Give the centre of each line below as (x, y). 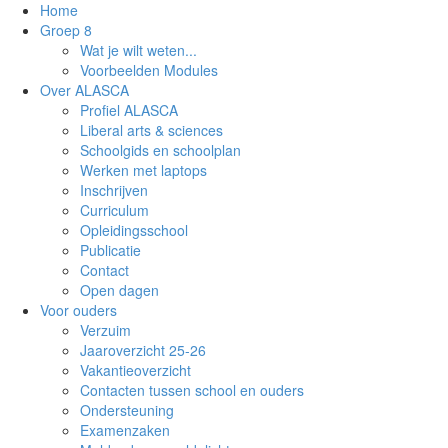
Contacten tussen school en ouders (192, 390)
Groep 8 (66, 30)
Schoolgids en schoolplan (160, 150)
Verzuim (105, 330)
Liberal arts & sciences (151, 130)
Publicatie (110, 250)
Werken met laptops (143, 170)
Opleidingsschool (134, 230)
